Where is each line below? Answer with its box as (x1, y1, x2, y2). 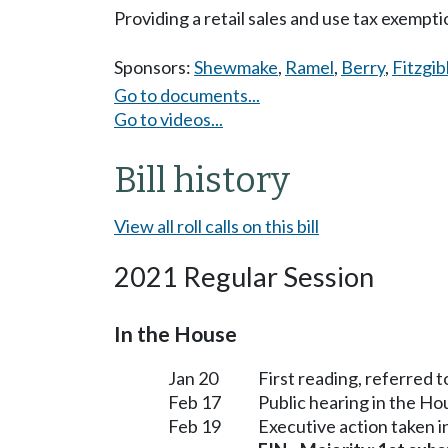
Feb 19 (168, 414, 221, 437)
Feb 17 (168, 390, 221, 413)
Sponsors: (114, 56, 194, 78)
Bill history (114, 158, 290, 201)
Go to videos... (114, 107, 223, 130)
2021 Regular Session (114, 259, 374, 293)
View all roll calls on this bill (114, 214, 319, 237)
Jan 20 (168, 366, 218, 389)
